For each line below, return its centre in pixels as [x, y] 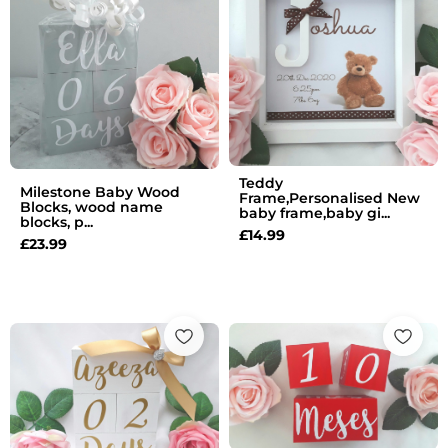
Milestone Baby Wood [100, 192]
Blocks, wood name [91, 207]
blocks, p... [56, 222]
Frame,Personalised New [329, 198]
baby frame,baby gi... [314, 213]
